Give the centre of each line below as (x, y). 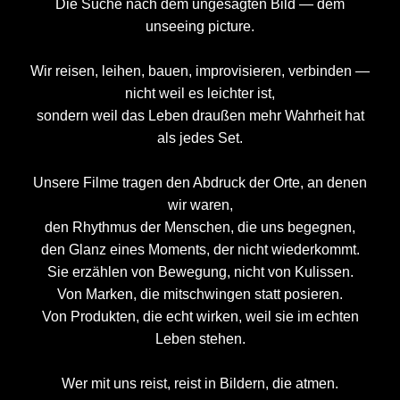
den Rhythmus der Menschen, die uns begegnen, (200, 227)
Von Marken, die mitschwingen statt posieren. (200, 294)
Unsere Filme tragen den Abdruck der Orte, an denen (200, 183)
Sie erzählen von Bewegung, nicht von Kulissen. (200, 272)
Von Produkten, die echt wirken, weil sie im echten (200, 317)
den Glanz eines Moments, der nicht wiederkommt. (200, 250)
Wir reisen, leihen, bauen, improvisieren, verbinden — (200, 71)
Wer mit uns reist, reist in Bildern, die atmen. (200, 383)
